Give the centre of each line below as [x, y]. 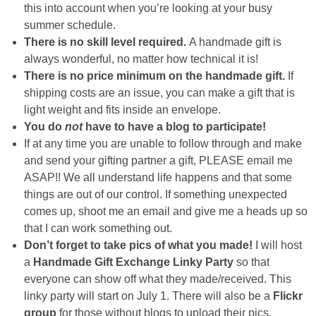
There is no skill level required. [107, 42]
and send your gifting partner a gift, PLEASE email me [158, 161]
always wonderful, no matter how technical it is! [141, 59]
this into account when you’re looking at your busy [148, 8]
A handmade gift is [235, 42]
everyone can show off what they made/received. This [158, 279]
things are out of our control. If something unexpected [156, 195]
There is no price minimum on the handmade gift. [156, 76]
